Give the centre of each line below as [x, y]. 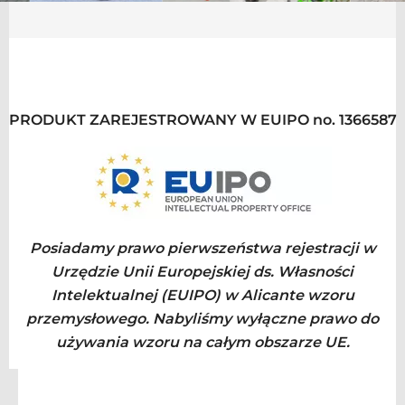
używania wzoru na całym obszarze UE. [202, 342]
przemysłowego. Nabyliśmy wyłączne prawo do [202, 318]
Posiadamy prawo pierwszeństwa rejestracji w [202, 248]
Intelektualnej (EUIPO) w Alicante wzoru [202, 295]
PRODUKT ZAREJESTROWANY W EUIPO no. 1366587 [202, 119]
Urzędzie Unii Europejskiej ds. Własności [202, 271]
